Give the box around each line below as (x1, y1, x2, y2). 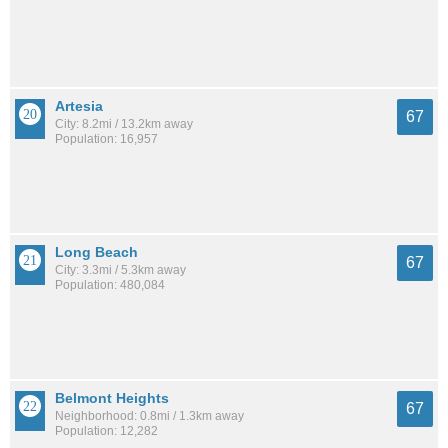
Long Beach (55, 244, 138, 261)
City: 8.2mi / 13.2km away (55, 117, 193, 132)
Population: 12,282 (55, 423, 158, 438)
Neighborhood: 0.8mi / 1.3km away (55, 408, 244, 423)
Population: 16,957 (55, 132, 158, 147)
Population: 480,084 (55, 278, 165, 293)
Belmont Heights (55, 389, 169, 406)
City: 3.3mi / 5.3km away (55, 263, 186, 278)
